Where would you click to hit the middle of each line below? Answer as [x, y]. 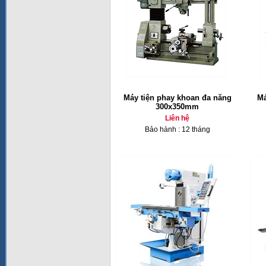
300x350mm [177, 107]
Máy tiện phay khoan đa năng [177, 98]
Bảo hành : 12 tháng [177, 129]
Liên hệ [177, 118]
